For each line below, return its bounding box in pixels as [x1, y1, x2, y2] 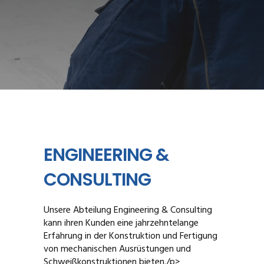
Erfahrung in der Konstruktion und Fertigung [44, 229, 217, 244]
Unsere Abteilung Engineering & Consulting [44, 203, 212, 218]
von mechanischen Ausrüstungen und [44, 242, 191, 257]
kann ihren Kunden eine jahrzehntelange [44, 216, 199, 231]
